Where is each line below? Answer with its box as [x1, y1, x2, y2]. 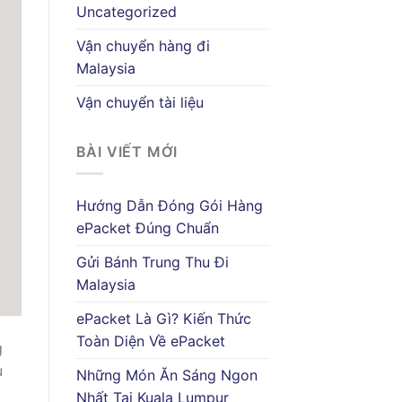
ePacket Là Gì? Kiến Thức [75, 310, 251, 328]
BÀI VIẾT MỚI [75, 142, 179, 161]
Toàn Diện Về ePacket [75, 332, 225, 351]
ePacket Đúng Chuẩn [75, 219, 219, 238]
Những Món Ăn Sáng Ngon [75, 366, 258, 385]
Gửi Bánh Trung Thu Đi [75, 253, 229, 272]
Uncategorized [75, 2, 177, 21]
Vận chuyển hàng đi [75, 36, 210, 55]
